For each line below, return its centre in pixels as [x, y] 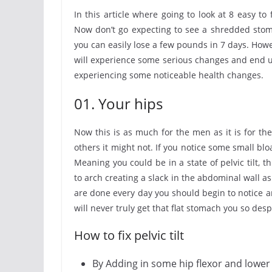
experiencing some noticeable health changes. [169, 75]
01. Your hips [118, 104]
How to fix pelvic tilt [129, 235]
